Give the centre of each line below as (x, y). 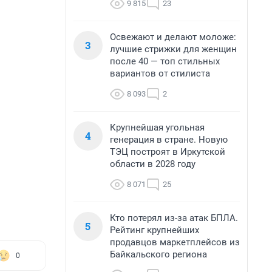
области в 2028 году (153, 164)
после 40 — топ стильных (165, 61)
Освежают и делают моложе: (173, 37)
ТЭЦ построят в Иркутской (168, 152)
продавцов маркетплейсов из (175, 242)
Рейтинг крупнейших (155, 230)
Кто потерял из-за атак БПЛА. (174, 218)
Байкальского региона (158, 254)
